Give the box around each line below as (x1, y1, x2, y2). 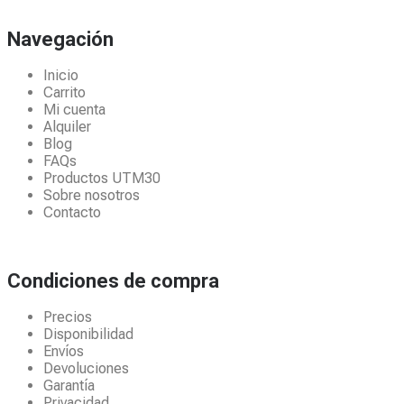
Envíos (43, 342, 84, 360)
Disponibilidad (43, 325, 133, 343)
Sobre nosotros (43, 187, 140, 205)
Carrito (43, 84, 86, 102)
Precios (43, 308, 92, 326)
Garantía (43, 376, 95, 394)
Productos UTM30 (43, 170, 161, 188)
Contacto (43, 204, 101, 222)
